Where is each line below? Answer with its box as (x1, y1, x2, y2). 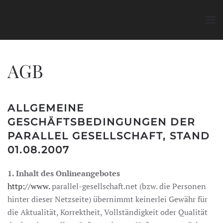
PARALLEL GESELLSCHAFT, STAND (7, 130, 210, 142)
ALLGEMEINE (7, 102, 84, 114)
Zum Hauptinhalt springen (17, 18, 112, 29)
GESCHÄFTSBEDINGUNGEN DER (7, 116, 196, 128)
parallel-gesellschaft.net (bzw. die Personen (50, 181, 206, 192)
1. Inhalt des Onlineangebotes (7, 168, 120, 179)
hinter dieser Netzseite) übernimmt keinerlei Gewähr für (7, 194, 208, 205)
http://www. (7, 181, 50, 192)
